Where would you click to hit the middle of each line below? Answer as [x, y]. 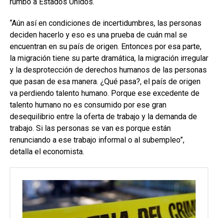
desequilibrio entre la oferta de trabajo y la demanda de [103, 117]
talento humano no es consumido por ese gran [88, 105]
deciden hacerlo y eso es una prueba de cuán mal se [99, 35]
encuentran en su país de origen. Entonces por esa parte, [106, 47]
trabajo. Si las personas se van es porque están [90, 128]
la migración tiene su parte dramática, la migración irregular [109, 58]
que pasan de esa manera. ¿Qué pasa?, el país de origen [105, 82]
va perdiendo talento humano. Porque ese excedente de [105, 93]
